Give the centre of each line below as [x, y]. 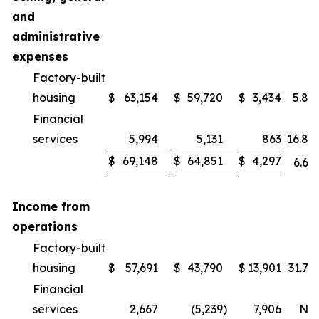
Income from [51, 206]
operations [45, 226]
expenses [40, 56]
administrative [56, 36]
